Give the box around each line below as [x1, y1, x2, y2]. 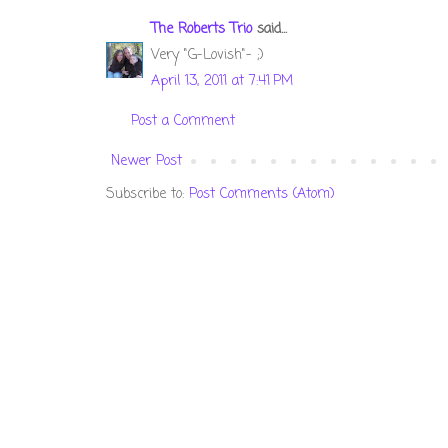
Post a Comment [131, 111, 235, 133]
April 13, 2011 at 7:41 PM [151, 71, 293, 93]
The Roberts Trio [151, 19, 252, 41]
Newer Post [111, 151, 182, 173]
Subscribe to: [106, 184, 189, 206]
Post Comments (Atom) [189, 184, 335, 206]
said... [252, 19, 287, 41]
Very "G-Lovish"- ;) [151, 45, 264, 67]
